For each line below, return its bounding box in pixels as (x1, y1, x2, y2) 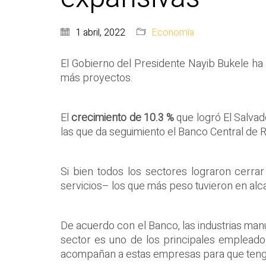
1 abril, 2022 (75, 26, 125, 40)
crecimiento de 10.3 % (71, 110, 175, 126)
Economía (151, 26, 194, 40)
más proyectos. (61, 70, 133, 87)
